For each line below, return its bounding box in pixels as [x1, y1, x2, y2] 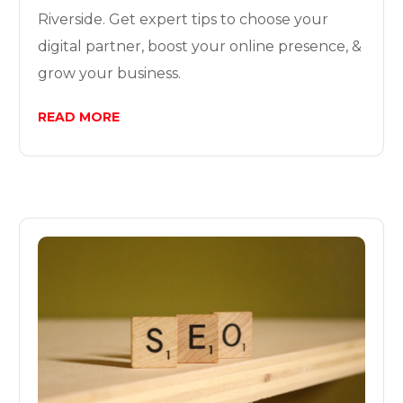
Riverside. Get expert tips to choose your [38, 11, 329, 29]
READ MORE [38, 109, 121, 126]
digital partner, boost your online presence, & [38, 38, 363, 56]
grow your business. [38, 65, 182, 83]
